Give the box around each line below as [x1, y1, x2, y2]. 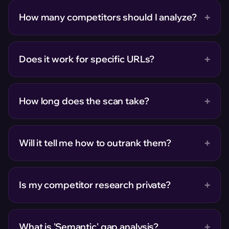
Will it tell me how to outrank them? [19, 137, 171, 149]
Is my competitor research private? [19, 179, 171, 191]
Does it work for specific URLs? [19, 53, 155, 65]
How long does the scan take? [19, 95, 149, 107]
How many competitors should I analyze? [19, 11, 197, 23]
